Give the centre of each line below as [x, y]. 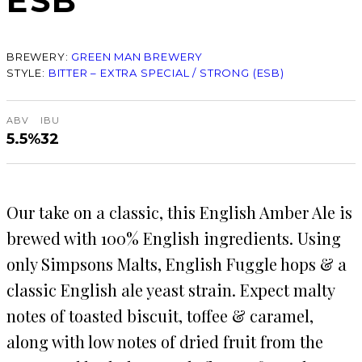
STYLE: [27, 73]
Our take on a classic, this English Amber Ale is [179, 213]
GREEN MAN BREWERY [137, 57]
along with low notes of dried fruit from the [165, 342]
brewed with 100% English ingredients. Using [174, 238]
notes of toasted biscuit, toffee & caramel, [160, 316]
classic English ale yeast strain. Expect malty [170, 290]
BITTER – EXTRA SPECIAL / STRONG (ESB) [166, 73]
